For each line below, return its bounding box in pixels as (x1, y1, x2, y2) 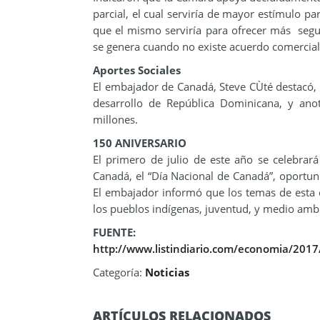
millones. (93, 112, 138, 126)
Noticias (145, 265, 189, 279)
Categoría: (93, 265, 145, 279)
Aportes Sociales (93, 63, 181, 77)
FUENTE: (93, 225, 136, 239)
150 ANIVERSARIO (93, 136, 186, 150)
